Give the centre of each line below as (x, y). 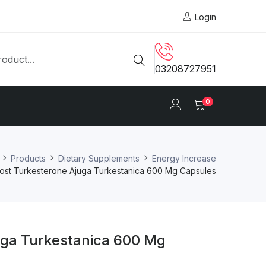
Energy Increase (184, 158)
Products (28, 158)
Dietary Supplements (99, 158)
